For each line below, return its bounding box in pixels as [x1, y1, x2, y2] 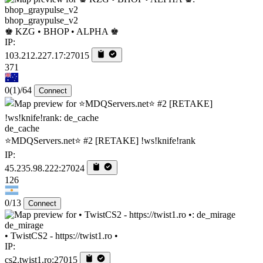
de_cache [5, 123, 39, 133]
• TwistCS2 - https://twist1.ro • [5, 230, 118, 241]
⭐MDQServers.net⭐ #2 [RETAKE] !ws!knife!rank [5, 135, 195, 146]
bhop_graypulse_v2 [5, 15, 78, 25]
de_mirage [5, 220, 43, 230]
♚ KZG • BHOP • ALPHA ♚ [5, 26, 119, 36]
